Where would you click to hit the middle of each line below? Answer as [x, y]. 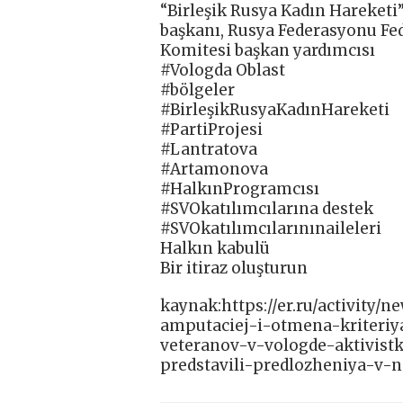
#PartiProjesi [211, 129]
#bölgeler [197, 90]
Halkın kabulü [215, 248]
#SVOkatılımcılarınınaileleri [271, 228]
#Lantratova [209, 149]
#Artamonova [214, 169]
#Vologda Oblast [223, 70]
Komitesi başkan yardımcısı [268, 50]
